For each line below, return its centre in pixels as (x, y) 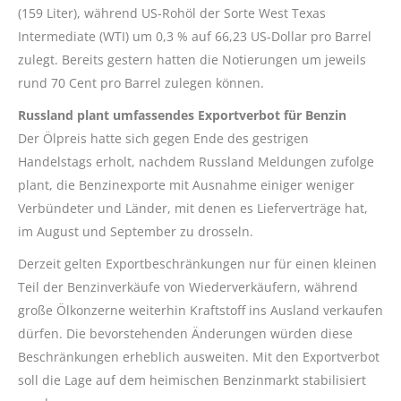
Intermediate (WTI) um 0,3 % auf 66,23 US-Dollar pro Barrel (195, 36)
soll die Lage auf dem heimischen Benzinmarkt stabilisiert (192, 380)
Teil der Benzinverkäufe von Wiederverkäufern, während (188, 287)
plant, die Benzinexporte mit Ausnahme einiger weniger (186, 185)
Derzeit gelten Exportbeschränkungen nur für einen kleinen (197, 264)
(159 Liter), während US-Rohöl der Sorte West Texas (172, 13)
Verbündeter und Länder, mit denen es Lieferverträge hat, (193, 208)
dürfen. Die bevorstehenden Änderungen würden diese (185, 333)
